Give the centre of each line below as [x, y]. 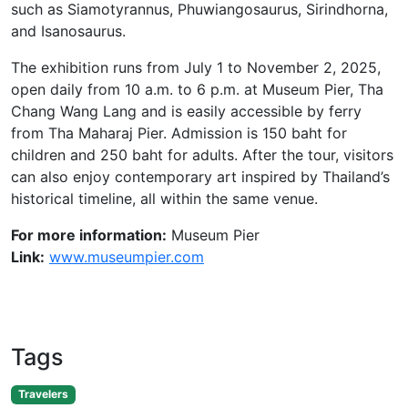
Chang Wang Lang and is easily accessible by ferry [186, 112]
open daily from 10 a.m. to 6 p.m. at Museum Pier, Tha [197, 90]
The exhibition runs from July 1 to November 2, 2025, [196, 68]
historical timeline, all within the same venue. [164, 199]
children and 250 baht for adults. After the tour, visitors [202, 155]
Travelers [43, 394]
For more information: [89, 235]
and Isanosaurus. [68, 31]
